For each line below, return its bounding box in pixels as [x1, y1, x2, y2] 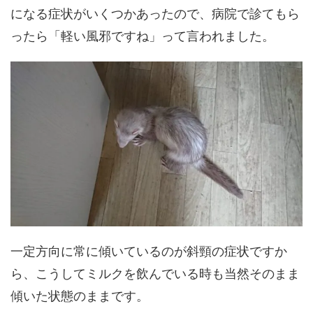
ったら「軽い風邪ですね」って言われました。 [10, 29, 275, 44]
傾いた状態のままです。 [10, 288, 149, 303]
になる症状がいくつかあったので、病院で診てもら [10, 6, 300, 22]
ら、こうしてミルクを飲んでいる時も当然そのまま [10, 265, 300, 281]
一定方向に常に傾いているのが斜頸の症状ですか [10, 243, 287, 259]
